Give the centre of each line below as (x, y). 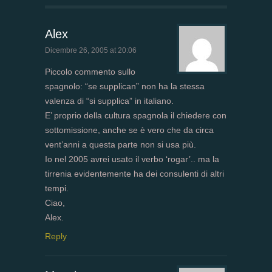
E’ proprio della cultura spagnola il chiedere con (136, 116)
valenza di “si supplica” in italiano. (109, 101)
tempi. (57, 189)
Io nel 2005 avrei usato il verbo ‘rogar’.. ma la (132, 159)
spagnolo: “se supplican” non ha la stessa (125, 87)
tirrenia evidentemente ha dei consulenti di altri (134, 174)
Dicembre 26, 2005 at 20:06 (91, 51)
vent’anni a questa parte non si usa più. (121, 145)
